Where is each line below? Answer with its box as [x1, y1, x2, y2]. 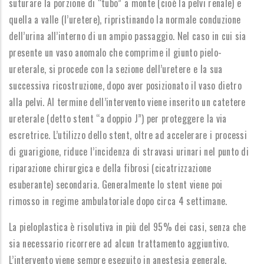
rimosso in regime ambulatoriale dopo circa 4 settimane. [9, 194, 227, 208]
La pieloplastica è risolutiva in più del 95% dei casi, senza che [9, 220, 246, 234]
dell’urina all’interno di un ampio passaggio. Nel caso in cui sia [9, 29, 246, 43]
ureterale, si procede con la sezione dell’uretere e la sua [9, 62, 223, 76]
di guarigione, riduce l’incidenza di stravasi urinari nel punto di [9, 144, 249, 159]
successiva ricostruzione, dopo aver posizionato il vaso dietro [9, 78, 242, 93]
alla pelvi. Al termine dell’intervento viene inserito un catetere [9, 95, 246, 109]
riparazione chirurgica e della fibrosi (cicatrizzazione [9, 161, 212, 175]
